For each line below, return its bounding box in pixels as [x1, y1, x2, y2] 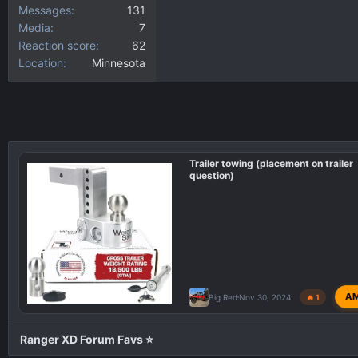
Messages [18, 3, 71, 17]
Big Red [209, 292, 238, 302]
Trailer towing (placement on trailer [189, 157, 354, 169]
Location [18, 56, 63, 70]
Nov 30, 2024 [239, 292, 292, 302]
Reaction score [18, 38, 96, 52]
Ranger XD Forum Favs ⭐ [20, 332, 153, 347]
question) [189, 169, 235, 181]
